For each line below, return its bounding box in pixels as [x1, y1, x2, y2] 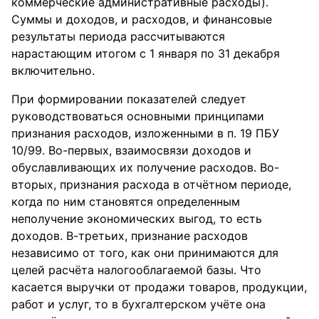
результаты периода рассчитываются [11, 29, 225, 43]
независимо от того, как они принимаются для [11, 246, 278, 260]
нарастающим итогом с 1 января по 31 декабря [11, 46, 280, 61]
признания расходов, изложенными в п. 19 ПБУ [11, 126, 279, 140]
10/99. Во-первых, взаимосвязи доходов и [11, 143, 251, 157]
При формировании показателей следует [11, 92, 246, 106]
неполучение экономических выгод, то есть [11, 211, 262, 226]
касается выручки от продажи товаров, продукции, [11, 280, 307, 294]
